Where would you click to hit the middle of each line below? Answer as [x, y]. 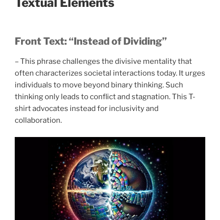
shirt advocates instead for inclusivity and [87, 108]
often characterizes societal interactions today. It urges [110, 73]
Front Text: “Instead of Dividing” [91, 41]
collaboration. [38, 120]
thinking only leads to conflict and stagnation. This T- [105, 96]
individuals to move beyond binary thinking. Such [99, 85]
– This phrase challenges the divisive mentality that [103, 61]
